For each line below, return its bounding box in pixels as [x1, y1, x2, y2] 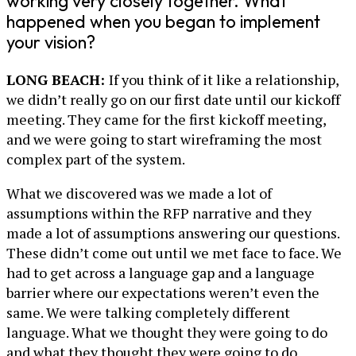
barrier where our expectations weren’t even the [6, 283, 319, 303]
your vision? [6, 31, 95, 54]
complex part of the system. [6, 149, 185, 169]
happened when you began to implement [6, 10, 320, 33]
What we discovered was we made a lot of [6, 184, 272, 203]
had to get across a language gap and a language [6, 263, 315, 283]
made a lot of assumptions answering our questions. [6, 223, 339, 243]
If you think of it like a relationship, [109, 70, 339, 90]
